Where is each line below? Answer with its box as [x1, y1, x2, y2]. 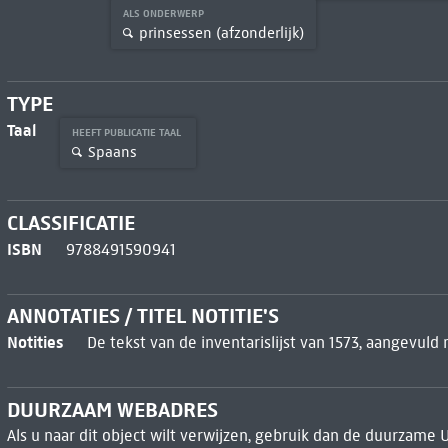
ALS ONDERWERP [122, 7, 207, 21]
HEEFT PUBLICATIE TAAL [71, 126, 184, 140]
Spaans [87, 142, 137, 161]
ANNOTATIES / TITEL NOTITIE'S [6, 303, 279, 330]
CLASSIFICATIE [6, 209, 135, 236]
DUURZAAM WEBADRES [6, 397, 218, 424]
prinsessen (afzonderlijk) [138, 23, 304, 42]
